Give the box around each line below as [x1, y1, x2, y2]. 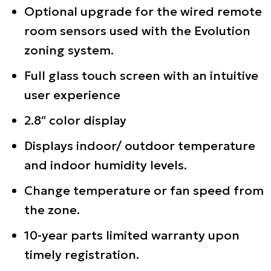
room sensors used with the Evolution [24, 23, 250, 39]
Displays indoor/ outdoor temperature [24, 138, 255, 154]
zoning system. [24, 42, 114, 59]
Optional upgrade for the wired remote [24, 4, 262, 20]
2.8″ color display [24, 113, 126, 129]
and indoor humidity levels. [24, 157, 187, 174]
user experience [24, 87, 120, 103]
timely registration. [24, 247, 139, 263]
